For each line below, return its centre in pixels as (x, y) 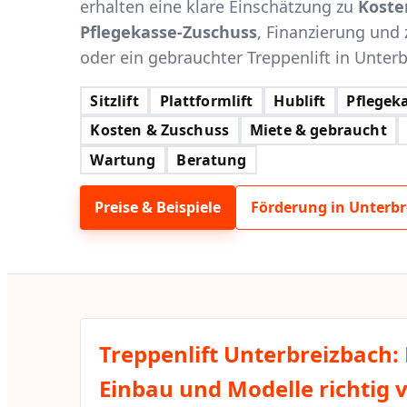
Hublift (300, 100)
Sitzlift (114, 100)
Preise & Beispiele (158, 208)
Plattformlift (206, 100)
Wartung (123, 159)
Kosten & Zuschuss (160, 130)
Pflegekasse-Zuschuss (169, 31)
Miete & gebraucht (318, 130)
